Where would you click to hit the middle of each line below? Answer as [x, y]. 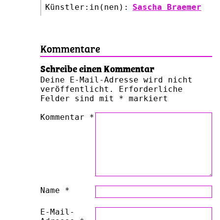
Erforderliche [151, 89]
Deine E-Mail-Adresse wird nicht [116, 80]
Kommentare [70, 48]
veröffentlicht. [77, 89]
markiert [146, 98]
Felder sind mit [80, 98]
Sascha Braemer [167, 7]
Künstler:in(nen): [87, 7]
